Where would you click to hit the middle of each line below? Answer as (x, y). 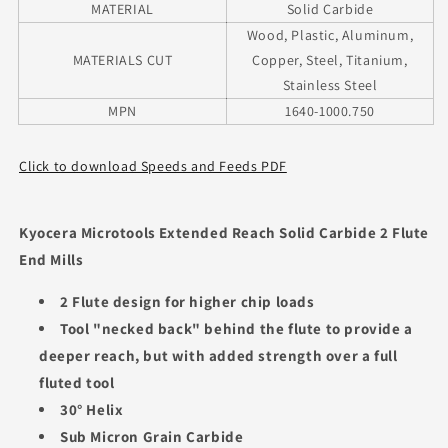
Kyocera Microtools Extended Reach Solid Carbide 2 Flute (224, 232)
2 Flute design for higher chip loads (187, 301)
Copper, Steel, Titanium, (330, 60)
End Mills (51, 259)
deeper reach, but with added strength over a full (218, 355)
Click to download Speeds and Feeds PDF (153, 166)
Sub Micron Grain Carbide (152, 436)
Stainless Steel (330, 85)
